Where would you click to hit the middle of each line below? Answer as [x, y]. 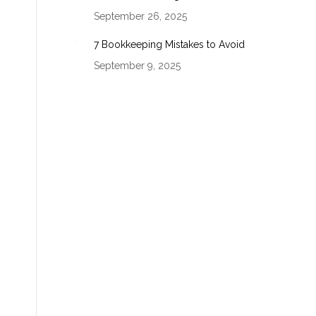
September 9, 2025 [137, 66]
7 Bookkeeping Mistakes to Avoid [169, 44]
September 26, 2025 [140, 16]
